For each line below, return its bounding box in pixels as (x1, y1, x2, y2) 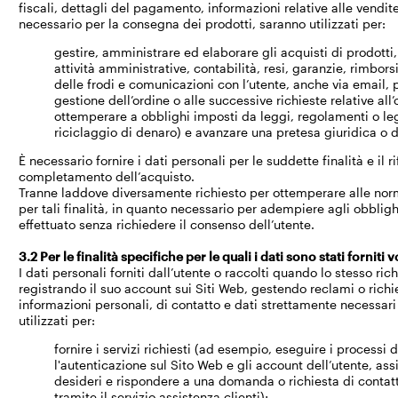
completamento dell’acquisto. (19, 169, 195, 184)
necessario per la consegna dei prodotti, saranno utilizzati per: (19, 16, 386, 31)
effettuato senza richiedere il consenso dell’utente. (19, 217, 315, 232)
